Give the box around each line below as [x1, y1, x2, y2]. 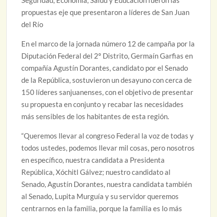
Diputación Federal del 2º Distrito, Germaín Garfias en [21, 51, 193, 61]
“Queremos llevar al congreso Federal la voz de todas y [21, 131, 194, 140]
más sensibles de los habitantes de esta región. [21, 112, 170, 121]
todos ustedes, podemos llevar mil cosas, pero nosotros [21, 143, 195, 153]
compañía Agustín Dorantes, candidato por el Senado [21, 63, 188, 73]
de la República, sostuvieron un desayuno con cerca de [21, 76, 192, 85]
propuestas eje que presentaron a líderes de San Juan [21, 8, 190, 17]
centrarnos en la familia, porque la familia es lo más [21, 204, 183, 213]
